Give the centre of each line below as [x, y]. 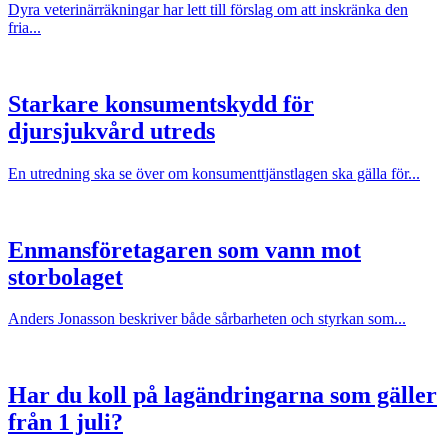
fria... [24, 27]
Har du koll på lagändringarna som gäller [222, 395]
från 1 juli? [65, 422]
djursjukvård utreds [111, 130]
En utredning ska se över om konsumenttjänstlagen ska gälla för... [214, 173]
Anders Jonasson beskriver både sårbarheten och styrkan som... [207, 319]
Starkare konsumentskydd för [161, 103]
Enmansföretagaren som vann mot [184, 249]
